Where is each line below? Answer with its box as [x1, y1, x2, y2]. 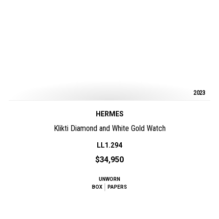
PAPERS [108, 184, 127, 190]
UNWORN [99, 176, 120, 182]
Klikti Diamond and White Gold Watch [53, 124, 166, 133]
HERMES [95, 110, 124, 118]
